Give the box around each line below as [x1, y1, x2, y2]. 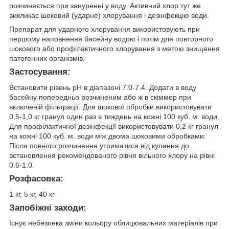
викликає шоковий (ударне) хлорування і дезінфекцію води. [9, 11, 209, 20]
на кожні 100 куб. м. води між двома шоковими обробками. [9, 131, 206, 140]
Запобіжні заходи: [9, 202, 86, 213]
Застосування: [9, 67, 71, 77]
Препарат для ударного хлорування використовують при [9, 25, 200, 34]
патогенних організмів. [9, 54, 85, 63]
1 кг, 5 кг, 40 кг [9, 190, 55, 198]
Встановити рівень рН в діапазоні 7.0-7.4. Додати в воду [9, 83, 196, 91]
